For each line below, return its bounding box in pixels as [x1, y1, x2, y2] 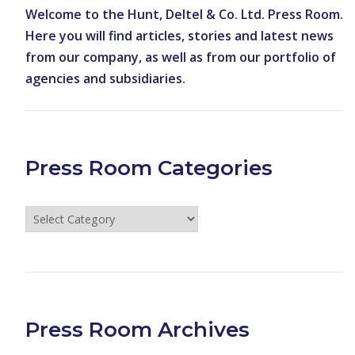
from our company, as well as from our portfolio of [25, 48, 336, 67]
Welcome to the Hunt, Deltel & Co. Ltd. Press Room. [25, 6, 343, 24]
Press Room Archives [25, 317, 250, 343]
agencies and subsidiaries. [25, 70, 185, 88]
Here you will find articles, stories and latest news [25, 27, 334, 45]
